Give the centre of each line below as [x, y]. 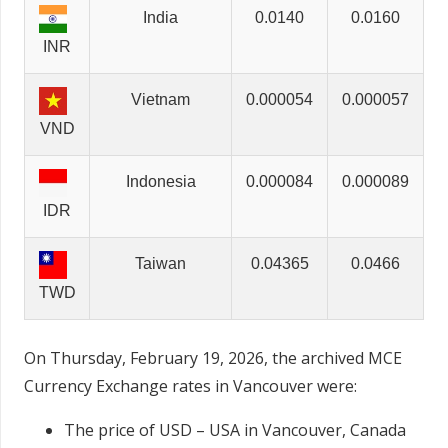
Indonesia [160, 182]
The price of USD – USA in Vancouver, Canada [235, 430]
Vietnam [160, 100]
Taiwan [160, 264]
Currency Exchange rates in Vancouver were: [190, 386]
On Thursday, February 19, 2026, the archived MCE [213, 358]
